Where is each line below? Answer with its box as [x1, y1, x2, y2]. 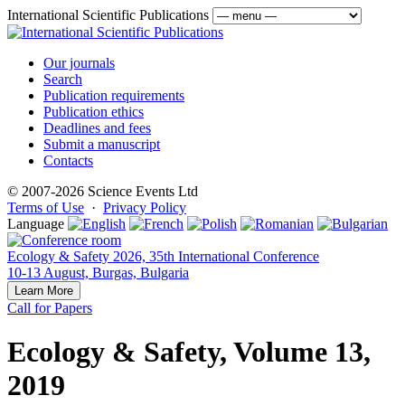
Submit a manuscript [43, 137, 160, 152]
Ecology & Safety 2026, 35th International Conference [7, 249, 319, 264]
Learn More [14, 284, 73, 297]
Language [7, 216, 68, 231]
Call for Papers [7, 300, 92, 316]
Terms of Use [7, 200, 84, 215]
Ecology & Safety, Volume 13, [7, 335, 371, 369]
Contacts [43, 153, 93, 168]
